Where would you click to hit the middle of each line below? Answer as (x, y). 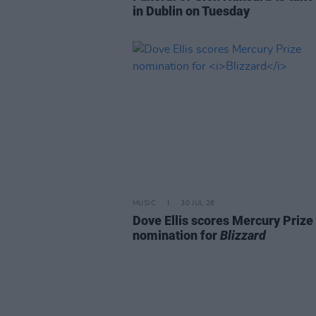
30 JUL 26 (198, 203)
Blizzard (243, 235)
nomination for (176, 235)
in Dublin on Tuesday (191, 11)
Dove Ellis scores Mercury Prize (223, 220)
